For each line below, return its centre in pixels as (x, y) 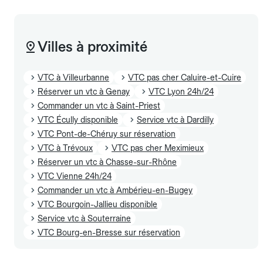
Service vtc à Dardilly (175, 119)
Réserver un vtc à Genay (84, 91)
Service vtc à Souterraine (84, 218)
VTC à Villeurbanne (73, 77)
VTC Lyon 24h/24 (181, 91)
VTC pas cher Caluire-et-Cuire (185, 77)
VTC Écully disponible (78, 119)
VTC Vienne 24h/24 (75, 176)
